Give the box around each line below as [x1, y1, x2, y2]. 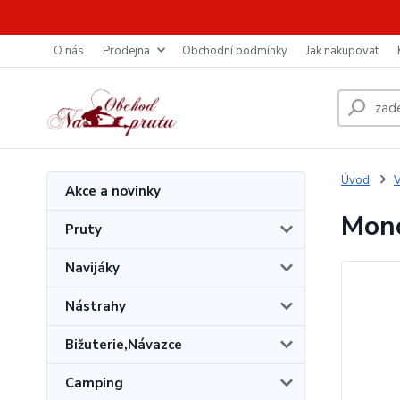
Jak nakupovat [306, 43, 379, 59]
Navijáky [65, 259, 120, 277]
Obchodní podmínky [182, 43, 287, 59]
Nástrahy [65, 297, 126, 315]
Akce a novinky [65, 182, 161, 200]
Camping [65, 374, 123, 392]
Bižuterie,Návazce [65, 336, 182, 354]
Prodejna [103, 43, 150, 59]
